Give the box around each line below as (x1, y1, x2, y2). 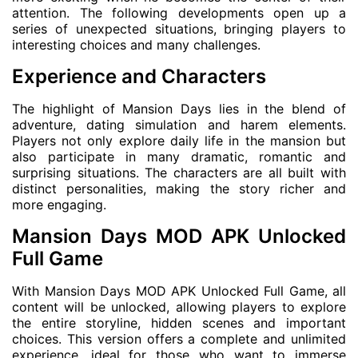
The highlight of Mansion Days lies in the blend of (12, 101, 346, 117)
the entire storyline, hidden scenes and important (12, 315, 346, 331)
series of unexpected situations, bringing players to (12, 21, 346, 37)
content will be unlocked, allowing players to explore (12, 299, 346, 315)
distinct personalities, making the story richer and (12, 181, 346, 197)
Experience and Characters (12, 65, 266, 88)
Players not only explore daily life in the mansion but (12, 133, 346, 149)
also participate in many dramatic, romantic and (12, 149, 346, 165)
